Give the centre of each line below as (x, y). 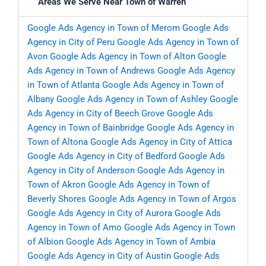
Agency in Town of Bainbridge (86, 128)
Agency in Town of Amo (75, 228)
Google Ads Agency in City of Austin (99, 256)
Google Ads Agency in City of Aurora (100, 213)
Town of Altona (58, 142)
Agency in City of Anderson (81, 171)
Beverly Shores (57, 199)
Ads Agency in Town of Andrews (91, 71)
